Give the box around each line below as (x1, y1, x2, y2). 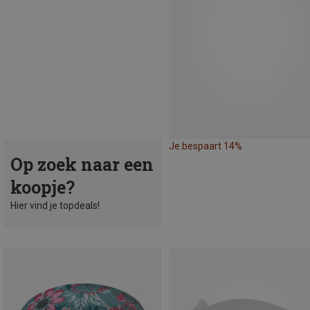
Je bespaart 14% (169, 140, 242, 152)
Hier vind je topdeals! (10, 200, 100, 212)
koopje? (10, 176, 75, 199)
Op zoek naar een (10, 153, 154, 176)
